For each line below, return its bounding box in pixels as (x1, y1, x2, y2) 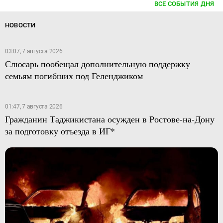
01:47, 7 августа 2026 (4, 103, 63, 110)
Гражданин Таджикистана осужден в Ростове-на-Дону (4, 113, 215, 125)
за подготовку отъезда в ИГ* (4, 125, 115, 137)
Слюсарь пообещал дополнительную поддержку (4, 58, 190, 70)
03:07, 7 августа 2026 (4, 48, 63, 55)
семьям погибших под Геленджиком (4, 70, 143, 82)
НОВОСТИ (4, 21, 36, 29)
